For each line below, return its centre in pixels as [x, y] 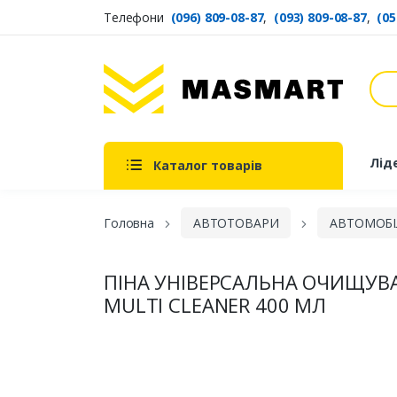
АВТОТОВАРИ [236, 223]
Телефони [136, 17]
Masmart [136, 99]
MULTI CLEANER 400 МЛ [215, 305]
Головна [129, 223]
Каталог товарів [208, 166]
